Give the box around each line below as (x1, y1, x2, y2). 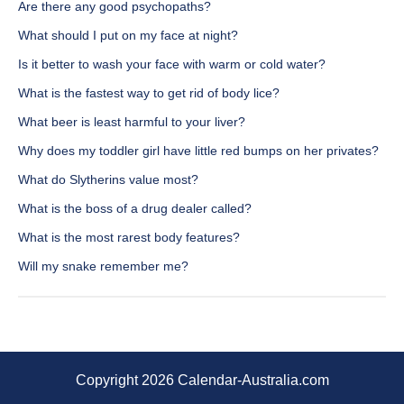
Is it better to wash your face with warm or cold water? (18, 57, 326, 72)
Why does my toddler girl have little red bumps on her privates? (18, 143, 379, 159)
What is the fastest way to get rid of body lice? (18, 86, 280, 101)
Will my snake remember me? (18, 259, 188, 274)
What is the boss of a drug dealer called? (18, 201, 252, 216)
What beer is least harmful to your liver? (18, 115, 245, 130)
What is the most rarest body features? (18, 230, 240, 245)
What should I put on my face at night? (18, 28, 238, 43)
